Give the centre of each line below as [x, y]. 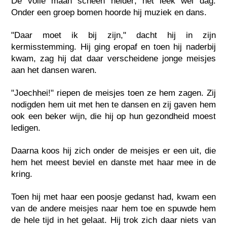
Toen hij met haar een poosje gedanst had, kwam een [113, 197]
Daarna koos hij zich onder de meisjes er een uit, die [113, 150]
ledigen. [26, 128]
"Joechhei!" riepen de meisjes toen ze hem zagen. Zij [113, 93]
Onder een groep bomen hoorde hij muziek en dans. [109, 12]
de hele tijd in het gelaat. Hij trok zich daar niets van [113, 220]
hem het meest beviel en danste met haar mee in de [113, 162]
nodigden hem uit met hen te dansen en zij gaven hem [113, 104]
